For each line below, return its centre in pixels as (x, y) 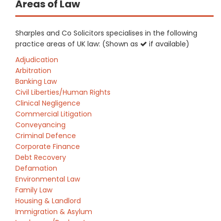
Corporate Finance (48, 147)
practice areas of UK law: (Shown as (78, 44)
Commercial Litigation (54, 114)
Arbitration (33, 71)
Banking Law (36, 81)
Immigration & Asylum (54, 212)
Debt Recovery (41, 157)
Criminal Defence (46, 136)
